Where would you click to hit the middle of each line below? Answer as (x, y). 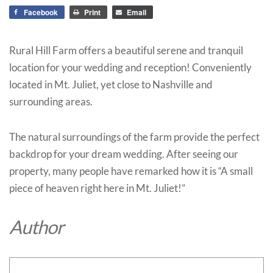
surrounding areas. (51, 101)
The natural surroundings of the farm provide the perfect (134, 136)
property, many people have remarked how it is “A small (131, 171)
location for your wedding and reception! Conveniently (130, 67)
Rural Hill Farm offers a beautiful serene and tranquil (126, 50)
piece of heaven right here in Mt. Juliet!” (97, 188)
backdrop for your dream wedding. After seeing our (124, 154)
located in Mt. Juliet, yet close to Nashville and (111, 84)
